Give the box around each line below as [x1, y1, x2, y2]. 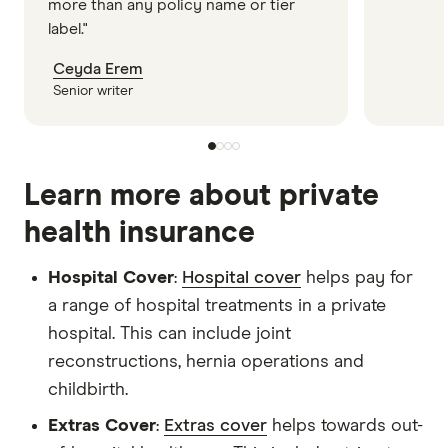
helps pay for [301, 268, 413, 287]
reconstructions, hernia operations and [48, 352, 364, 371]
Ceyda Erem [53, 60, 143, 77]
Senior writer [53, 83, 133, 98]
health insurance [24, 217, 255, 248]
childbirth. [48, 380, 128, 399]
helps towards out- [267, 416, 423, 435]
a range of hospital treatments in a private [48, 296, 386, 315]
